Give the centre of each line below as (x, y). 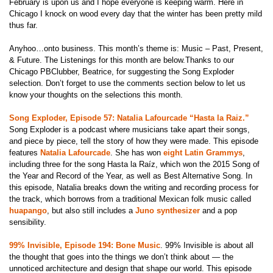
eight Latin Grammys (203, 153)
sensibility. (28, 222)
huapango (28, 211)
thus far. (23, 25)
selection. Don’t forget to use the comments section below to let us (127, 83)
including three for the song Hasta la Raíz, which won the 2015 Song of (134, 165)
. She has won (137, 153)
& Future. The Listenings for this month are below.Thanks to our (122, 60)
